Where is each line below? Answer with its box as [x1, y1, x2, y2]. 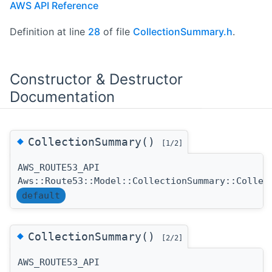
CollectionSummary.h [133, 25, 233, 38]
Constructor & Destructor [10, 70, 183, 88]
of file [100, 25, 133, 38]
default [22, 189, 60, 201]
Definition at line [10, 25, 88, 38]
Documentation [10, 87, 115, 106]
